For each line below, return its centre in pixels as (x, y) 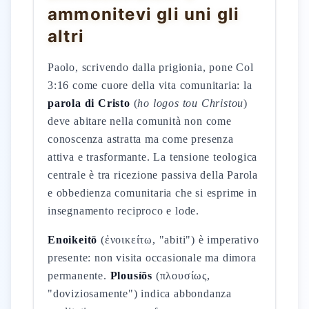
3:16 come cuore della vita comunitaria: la (150, 85)
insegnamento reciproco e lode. (124, 211)
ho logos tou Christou (191, 103)
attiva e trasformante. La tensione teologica (153, 157)
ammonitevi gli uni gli (144, 14)
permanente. (79, 276)
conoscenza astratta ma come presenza (141, 139)
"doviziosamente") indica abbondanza (140, 293)
